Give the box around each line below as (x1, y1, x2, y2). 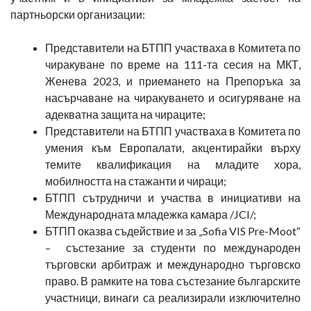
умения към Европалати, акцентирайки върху (45, 140, 301, 154)
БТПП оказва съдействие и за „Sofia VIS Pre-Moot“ (45, 224, 301, 237)
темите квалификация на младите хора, (45, 157, 301, 171)
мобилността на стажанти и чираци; (45, 174, 226, 187)
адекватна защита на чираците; (45, 107, 212, 121)
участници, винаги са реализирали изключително (45, 290, 301, 304)
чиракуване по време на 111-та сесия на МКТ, (45, 57, 301, 71)
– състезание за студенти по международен (45, 240, 301, 254)
